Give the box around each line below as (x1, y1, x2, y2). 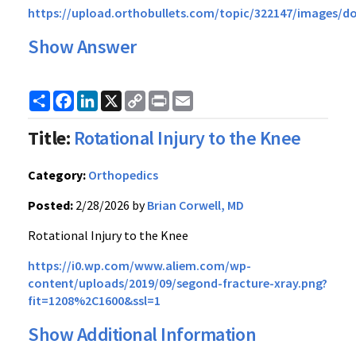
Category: (28, 167, 86, 183)
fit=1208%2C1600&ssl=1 (28, 292, 161, 308)
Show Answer (28, 34, 137, 59)
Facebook (74, 89, 129, 105)
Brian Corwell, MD (147, 197, 244, 213)
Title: (28, 126, 71, 150)
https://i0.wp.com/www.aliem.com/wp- (28, 257, 251, 273)
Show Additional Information (28, 322, 257, 346)
